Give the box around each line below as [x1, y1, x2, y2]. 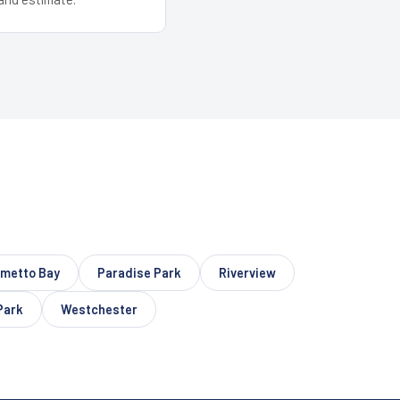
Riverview [219, 264, 276, 280]
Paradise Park [97, 264, 181, 280]
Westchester [61, 301, 137, 317]
